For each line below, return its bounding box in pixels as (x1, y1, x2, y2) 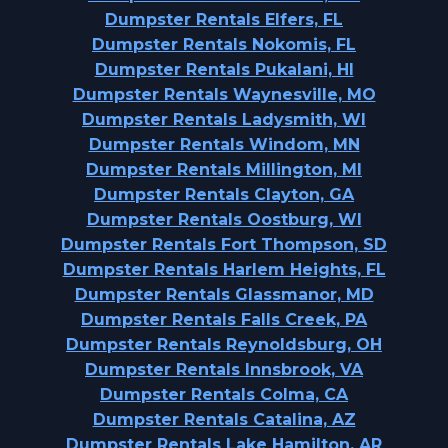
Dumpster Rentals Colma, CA (100, 385, 348, 404)
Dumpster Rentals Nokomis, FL (92, 35, 356, 54)
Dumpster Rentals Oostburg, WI (86, 210, 362, 229)
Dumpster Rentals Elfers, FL (105, 10, 343, 29)
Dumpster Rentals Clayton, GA (94, 185, 354, 204)
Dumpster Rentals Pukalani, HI (94, 60, 354, 79)
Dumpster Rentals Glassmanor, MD (74, 285, 374, 304)
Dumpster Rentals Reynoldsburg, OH (66, 335, 382, 354)
